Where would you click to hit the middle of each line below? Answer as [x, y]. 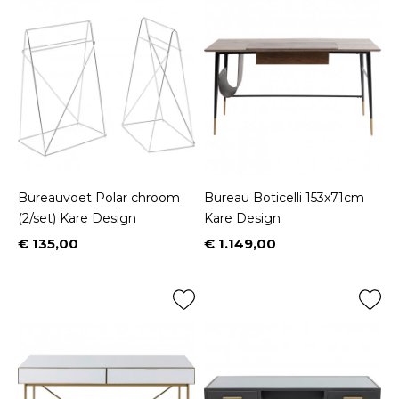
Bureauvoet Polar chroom [99, 197]
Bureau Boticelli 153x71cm [284, 197]
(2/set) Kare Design [77, 218]
